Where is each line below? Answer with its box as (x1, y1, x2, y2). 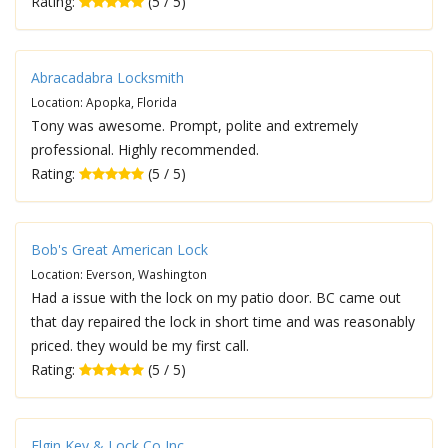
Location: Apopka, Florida (31, 94, 177, 110)
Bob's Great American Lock (31, 240, 208, 259)
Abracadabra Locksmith (31, 68, 184, 87)
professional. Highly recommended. (31, 140, 259, 159)
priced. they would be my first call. (31, 336, 249, 355)
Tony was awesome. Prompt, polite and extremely (31, 116, 358, 135)
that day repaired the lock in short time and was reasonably (31, 312, 415, 331)
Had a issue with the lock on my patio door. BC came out (31, 288, 401, 307)
